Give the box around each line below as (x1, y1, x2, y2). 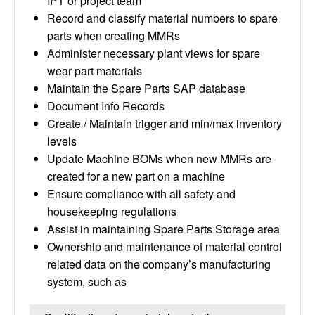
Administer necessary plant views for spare (47, 45, 260, 61)
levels (47, 133, 77, 149)
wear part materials (47, 63, 142, 79)
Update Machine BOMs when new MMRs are (47, 150, 271, 167)
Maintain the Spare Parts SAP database (47, 80, 245, 96)
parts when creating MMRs (47, 27, 180, 44)
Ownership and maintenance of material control (47, 238, 282, 255)
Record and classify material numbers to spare (47, 10, 278, 26)
